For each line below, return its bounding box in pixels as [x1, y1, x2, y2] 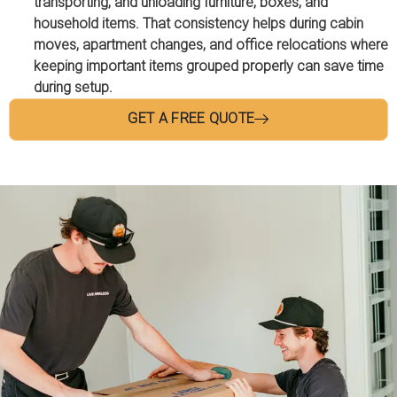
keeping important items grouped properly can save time [33, 54, 384, 79]
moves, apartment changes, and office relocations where [33, 33, 388, 58]
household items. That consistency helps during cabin [33, 12, 363, 36]
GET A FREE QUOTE [128, 106, 255, 131]
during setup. [33, 75, 113, 100]
